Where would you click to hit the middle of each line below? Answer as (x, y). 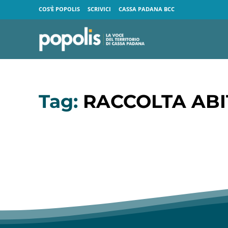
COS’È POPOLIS (59, 9)
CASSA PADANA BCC (147, 9)
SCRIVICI (99, 9)
